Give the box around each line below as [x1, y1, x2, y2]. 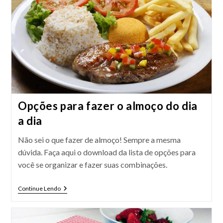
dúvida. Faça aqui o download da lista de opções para [17, 147, 196, 157]
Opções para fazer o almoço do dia [17, 99, 198, 112]
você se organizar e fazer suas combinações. [17, 160, 167, 169]
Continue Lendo [17, 185, 61, 192]
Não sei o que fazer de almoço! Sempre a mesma [17, 135, 181, 144]
